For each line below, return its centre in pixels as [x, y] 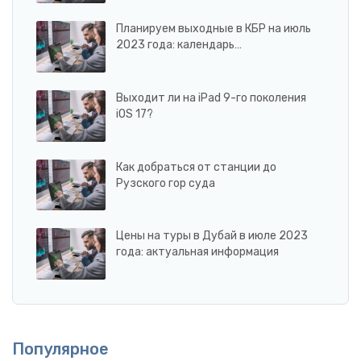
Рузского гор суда [166, 183]
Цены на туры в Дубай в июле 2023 [212, 236]
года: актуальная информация [197, 252]
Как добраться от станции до [196, 167]
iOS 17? [135, 114]
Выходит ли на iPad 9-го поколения [211, 98]
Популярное [60, 349]
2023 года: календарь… [179, 45]
